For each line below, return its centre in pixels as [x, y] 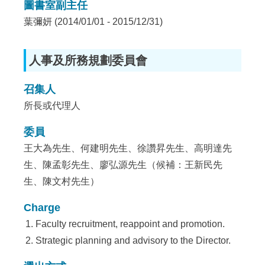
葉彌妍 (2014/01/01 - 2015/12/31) [93, 22]
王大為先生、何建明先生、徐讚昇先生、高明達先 [128, 148]
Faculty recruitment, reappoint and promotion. [130, 224]
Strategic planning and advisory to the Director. [133, 240]
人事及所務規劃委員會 [88, 60]
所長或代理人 [52, 106]
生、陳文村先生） [62, 181]
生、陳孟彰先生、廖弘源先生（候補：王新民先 [123, 165]
